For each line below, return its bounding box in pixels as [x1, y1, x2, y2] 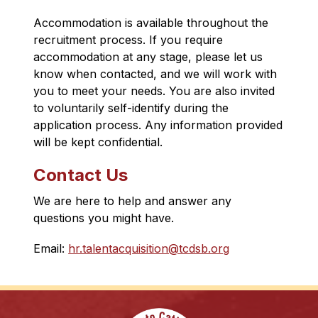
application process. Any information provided [33, 118, 283, 133]
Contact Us [33, 165, 128, 186]
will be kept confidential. [33, 135, 163, 150]
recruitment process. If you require [33, 33, 224, 48]
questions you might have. [33, 211, 175, 226]
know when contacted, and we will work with [33, 67, 278, 82]
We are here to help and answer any [33, 194, 232, 209]
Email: [33, 241, 69, 256]
